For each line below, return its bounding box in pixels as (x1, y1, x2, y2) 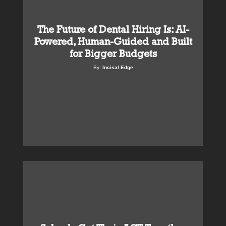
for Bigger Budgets (69, 48, 157, 60)
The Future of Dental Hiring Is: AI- (37, 24, 189, 35)
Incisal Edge (102, 65, 133, 71)
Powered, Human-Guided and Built (34, 36, 192, 47)
